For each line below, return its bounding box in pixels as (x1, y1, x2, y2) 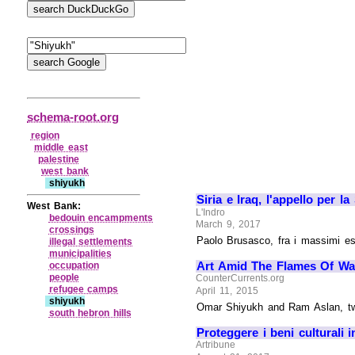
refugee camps (48, 283, 119, 295)
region (30, 129, 59, 141)
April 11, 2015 (196, 284, 258, 296)
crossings (48, 223, 94, 235)
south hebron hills (48, 307, 132, 319)
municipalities (48, 247, 112, 259)
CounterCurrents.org (196, 273, 285, 284)
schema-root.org (27, 110, 119, 124)
